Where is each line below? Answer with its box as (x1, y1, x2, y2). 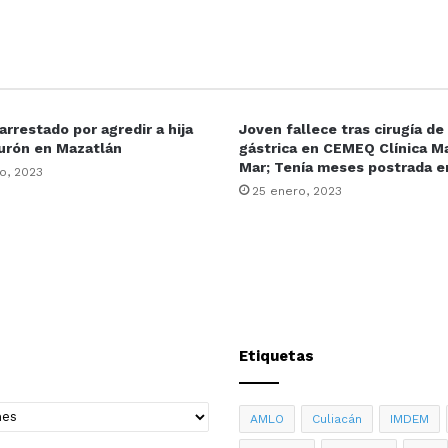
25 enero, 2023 (252, 183, 342, 198)
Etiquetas (239, 346, 314, 365)
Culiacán (312, 411, 362, 426)
